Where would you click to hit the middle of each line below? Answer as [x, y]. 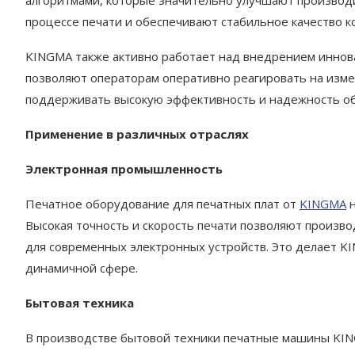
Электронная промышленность [124, 168]
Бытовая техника [80, 302]
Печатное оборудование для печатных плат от [162, 203]
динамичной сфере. [82, 267]
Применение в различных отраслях [137, 134]
